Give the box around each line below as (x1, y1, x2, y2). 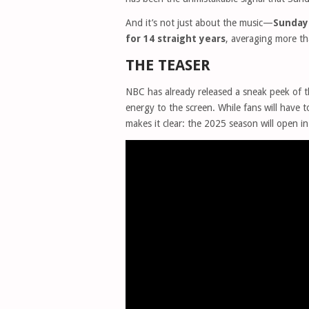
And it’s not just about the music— (126, 17, 273, 28)
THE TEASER (126, 57, 210, 74)
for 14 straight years (126, 33, 226, 44)
